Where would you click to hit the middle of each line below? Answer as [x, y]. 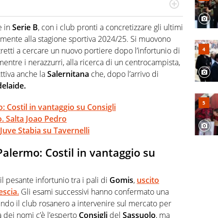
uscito [148, 180]
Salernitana [68, 74]
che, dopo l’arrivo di [124, 74]
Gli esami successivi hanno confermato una [94, 191]
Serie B [25, 27]
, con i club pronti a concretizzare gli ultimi [110, 27]
